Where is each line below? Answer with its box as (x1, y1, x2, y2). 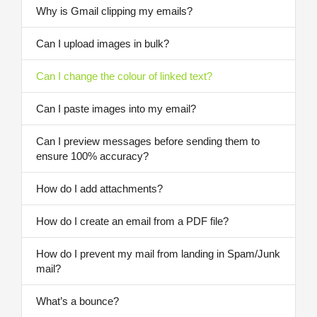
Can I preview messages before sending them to (36, 135, 260, 147)
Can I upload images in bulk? (36, 38, 169, 50)
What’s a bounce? (36, 295, 119, 307)
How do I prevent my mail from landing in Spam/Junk (36, 248, 280, 260)
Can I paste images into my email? (36, 103, 196, 115)
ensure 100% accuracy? (36, 150, 149, 162)
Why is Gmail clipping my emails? (36, 5, 192, 17)
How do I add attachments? (36, 183, 163, 195)
